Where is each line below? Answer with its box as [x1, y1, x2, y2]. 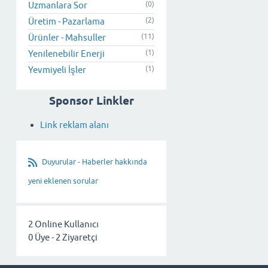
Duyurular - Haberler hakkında [42, 157, 147, 167]
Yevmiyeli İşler [28, 64, 86, 75]
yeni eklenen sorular [28, 176, 98, 186]
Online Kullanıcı [33, 219, 99, 230]
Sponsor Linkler [48, 93, 134, 108]
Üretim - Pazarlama [28, 16, 105, 26]
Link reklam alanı [40, 120, 109, 130]
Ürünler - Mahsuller [28, 32, 106, 42]
